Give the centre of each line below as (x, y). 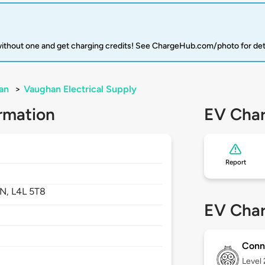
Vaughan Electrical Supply (80, 89)
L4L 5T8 (29, 192)
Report (235, 162)
